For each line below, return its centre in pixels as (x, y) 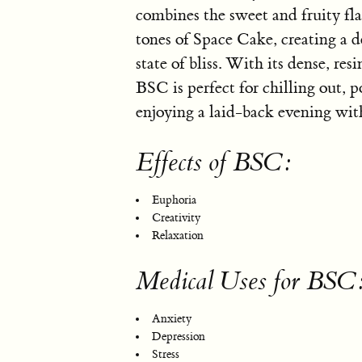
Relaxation (178, 236)
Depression (179, 337)
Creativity (176, 218)
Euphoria (174, 200)
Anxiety (172, 319)
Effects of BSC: (213, 163)
